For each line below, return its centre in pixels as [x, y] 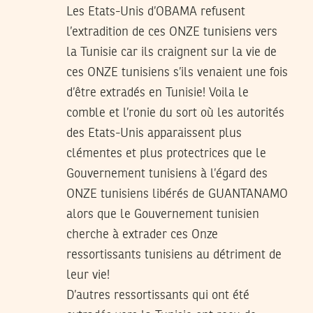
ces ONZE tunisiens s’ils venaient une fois [177, 72]
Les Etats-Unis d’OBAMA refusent [156, 12]
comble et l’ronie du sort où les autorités [175, 113]
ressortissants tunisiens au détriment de [174, 255]
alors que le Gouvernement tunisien [163, 214]
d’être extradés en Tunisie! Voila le [158, 93]
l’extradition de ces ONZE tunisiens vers [172, 32]
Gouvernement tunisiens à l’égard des [167, 174]
